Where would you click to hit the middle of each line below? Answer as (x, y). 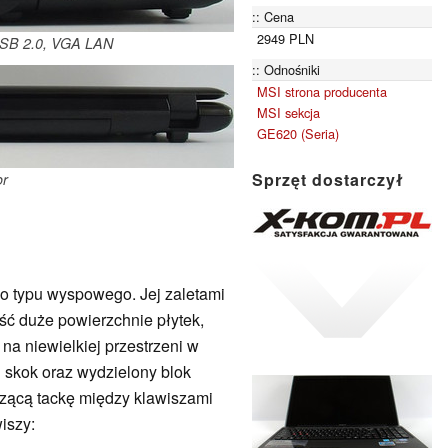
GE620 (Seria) (298, 133)
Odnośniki (292, 69)
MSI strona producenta (322, 91)
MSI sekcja (288, 112)
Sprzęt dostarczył (328, 180)
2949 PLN (285, 38)
